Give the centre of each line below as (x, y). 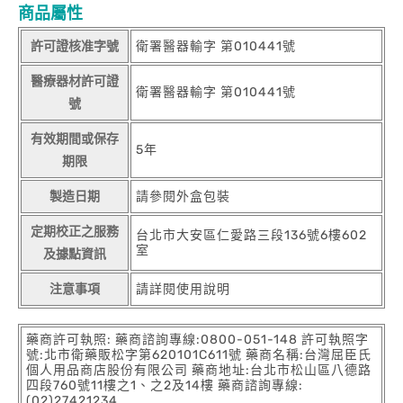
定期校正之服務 (75, 231)
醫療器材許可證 (75, 81)
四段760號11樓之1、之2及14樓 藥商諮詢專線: (165, 385)
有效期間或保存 (75, 139)
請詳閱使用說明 (183, 289)
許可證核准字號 (75, 46)
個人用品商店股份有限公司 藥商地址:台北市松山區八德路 (199, 370)
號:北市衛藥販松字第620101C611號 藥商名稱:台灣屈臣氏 (199, 354)
